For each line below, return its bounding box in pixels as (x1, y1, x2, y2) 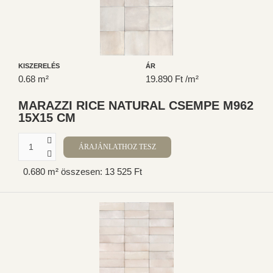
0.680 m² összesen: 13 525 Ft (23, 166, 142, 177)
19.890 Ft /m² (146, 74, 199, 85)
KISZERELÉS (18, 62, 60, 70)
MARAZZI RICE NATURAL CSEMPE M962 (18, 99, 253, 113)
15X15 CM (18, 111, 76, 125)
